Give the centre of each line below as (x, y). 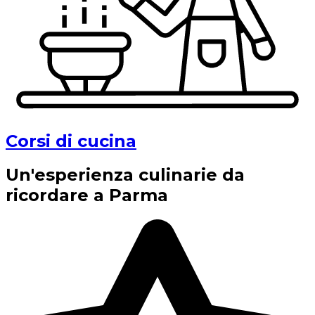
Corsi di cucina (71, 141)
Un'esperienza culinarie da (125, 175)
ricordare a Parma (87, 195)
